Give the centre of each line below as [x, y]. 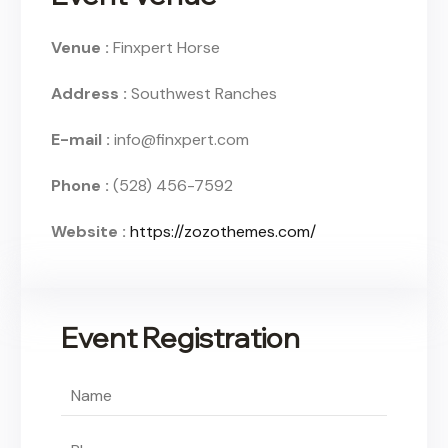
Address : [91, 94]
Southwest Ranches [204, 94]
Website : [90, 232]
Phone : [82, 186]
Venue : [82, 48]
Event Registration [180, 338]
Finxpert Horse [166, 48]
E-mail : [82, 140]
